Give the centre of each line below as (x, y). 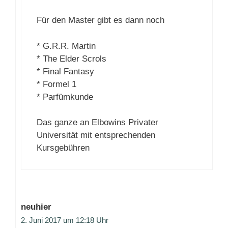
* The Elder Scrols (72, 59)
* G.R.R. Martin (66, 46)
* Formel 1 (56, 84)
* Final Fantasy (65, 71)
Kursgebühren (63, 148)
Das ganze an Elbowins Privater (97, 123)
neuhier (36, 207)
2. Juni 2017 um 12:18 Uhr (65, 220)
